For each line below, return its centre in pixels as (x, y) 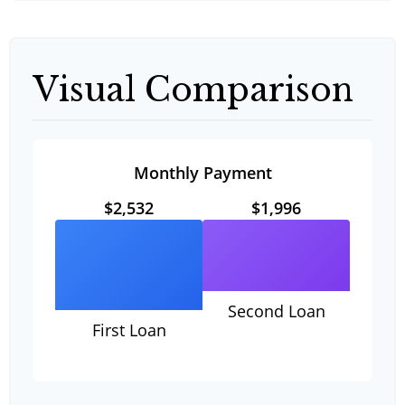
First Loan (129, 330)
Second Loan (276, 311)
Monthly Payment (202, 173)
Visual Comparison (193, 90)
